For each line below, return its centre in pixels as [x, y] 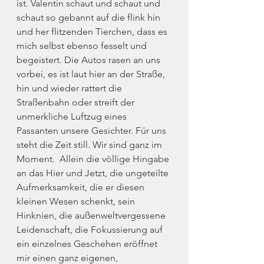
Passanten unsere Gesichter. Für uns [93, 131]
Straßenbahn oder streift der [77, 102]
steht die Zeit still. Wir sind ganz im [90, 145]
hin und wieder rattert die [70, 88]
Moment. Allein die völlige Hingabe [94, 159]
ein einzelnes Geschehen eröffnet [88, 244]
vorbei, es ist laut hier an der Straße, [92, 74]
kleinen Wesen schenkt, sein [77, 201]
